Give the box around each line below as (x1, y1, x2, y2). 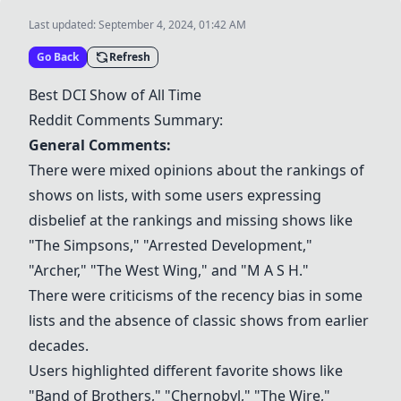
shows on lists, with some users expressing (29, 185, 321, 205)
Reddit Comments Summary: (29, 110, 223, 130)
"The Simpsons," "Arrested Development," (29, 235, 312, 255)
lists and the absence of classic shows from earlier (29, 311, 369, 330)
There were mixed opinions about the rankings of (29, 160, 364, 180)
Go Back (37, 49, 79, 64)
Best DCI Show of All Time (29, 85, 201, 105)
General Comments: (29, 135, 171, 155)
